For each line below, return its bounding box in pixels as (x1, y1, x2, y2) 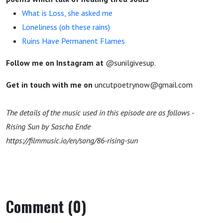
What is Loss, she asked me (22, 8, 112, 18)
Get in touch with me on (6, 80, 93, 90)
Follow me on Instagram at (6, 58, 106, 68)
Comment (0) (6, 195, 87, 218)
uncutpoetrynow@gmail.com (93, 80, 193, 90)
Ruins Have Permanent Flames (22, 36, 125, 46)
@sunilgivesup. (106, 58, 156, 68)
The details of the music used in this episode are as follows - (6, 108, 194, 117)
